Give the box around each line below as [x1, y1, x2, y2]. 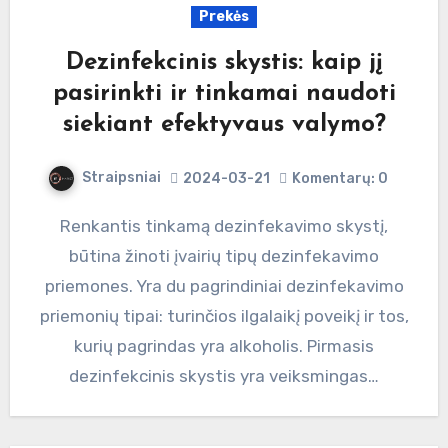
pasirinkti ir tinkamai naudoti [52, 82, 396, 107]
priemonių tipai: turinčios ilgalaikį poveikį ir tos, [39, 306, 409, 327]
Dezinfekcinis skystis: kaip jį [65, 51, 383, 76]
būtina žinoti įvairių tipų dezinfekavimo [69, 246, 379, 267]
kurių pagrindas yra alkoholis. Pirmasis [74, 336, 374, 357]
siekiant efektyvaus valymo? [62, 113, 386, 138]
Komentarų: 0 [292, 169, 388, 187]
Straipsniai [82, 169, 161, 187]
